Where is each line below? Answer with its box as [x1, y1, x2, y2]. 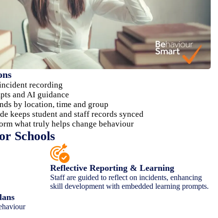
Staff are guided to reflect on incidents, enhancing [50, 173, 202, 182]
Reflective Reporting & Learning [50, 163, 175, 173]
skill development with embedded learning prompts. [50, 182, 209, 190]
